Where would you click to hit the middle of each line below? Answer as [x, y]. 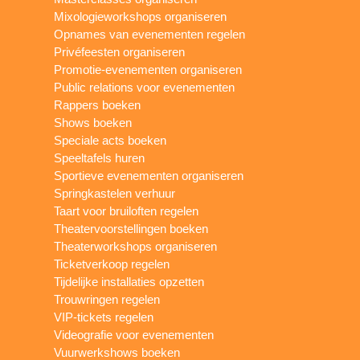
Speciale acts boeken [110, 140]
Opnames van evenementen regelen [150, 34]
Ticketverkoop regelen [112, 264]
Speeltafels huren [100, 157]
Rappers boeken [98, 104]
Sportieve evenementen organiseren [149, 175]
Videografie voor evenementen [134, 334]
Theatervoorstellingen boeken [131, 228]
